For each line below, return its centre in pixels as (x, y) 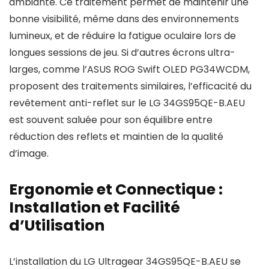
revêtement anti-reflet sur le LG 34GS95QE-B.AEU (127, 103)
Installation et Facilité (95, 207)
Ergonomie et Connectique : (116, 189)
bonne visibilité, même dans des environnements (124, 19)
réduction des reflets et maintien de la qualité (116, 137)
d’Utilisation (57, 225)
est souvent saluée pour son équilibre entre (111, 120)
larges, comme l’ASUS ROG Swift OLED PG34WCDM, (129, 69)
